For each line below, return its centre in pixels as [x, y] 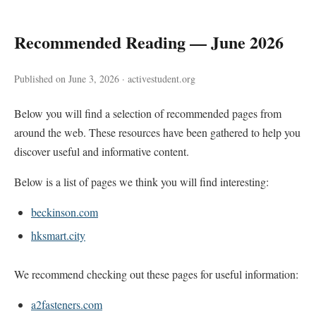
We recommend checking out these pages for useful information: [156, 274]
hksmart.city [58, 235]
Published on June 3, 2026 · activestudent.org [105, 79]
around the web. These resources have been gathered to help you [157, 132]
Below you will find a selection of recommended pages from [148, 113]
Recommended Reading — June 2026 [149, 42]
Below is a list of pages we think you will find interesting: [141, 182]
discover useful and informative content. [102, 151]
